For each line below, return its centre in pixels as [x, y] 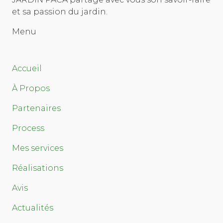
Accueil [27, 68]
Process [28, 128]
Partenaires [36, 108]
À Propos [31, 88]
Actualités [33, 208]
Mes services [38, 148]
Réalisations [38, 168]
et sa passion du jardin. [60, 11]
